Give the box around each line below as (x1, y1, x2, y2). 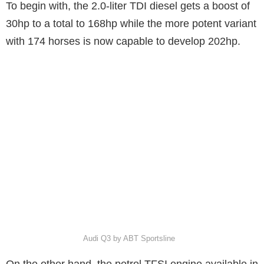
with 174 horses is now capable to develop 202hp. (6, 35, 240, 47)
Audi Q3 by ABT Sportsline (83, 233, 175, 243)
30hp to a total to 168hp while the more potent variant (6, 17, 256, 29)
